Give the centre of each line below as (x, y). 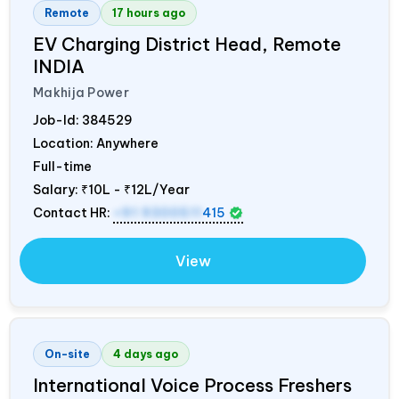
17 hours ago (149, 13)
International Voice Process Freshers (192, 386)
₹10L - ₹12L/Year (135, 190)
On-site (67, 354)
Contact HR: (73, 213)
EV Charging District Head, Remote (187, 45)
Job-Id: (57, 121)
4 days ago (146, 354)
